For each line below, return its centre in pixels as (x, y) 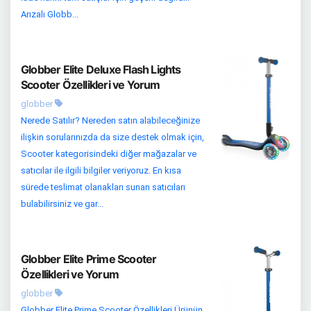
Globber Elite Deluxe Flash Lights (101, 70)
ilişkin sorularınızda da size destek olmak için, (112, 137)
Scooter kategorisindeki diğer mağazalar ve (109, 154)
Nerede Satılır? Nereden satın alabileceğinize (110, 121)
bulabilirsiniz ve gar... (62, 204)
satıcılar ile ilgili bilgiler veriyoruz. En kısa (101, 171)
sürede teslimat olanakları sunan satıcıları (103, 187)
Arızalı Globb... (50, 15)
